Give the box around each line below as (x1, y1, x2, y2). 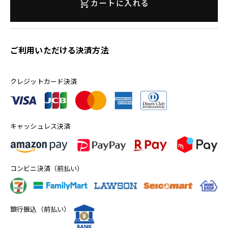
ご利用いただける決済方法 (10, 44, 109, 56)
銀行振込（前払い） (10, 204, 71, 214)
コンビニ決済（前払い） (10, 163, 84, 173)
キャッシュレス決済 (10, 121, 71, 131)
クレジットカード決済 (10, 76, 77, 86)
